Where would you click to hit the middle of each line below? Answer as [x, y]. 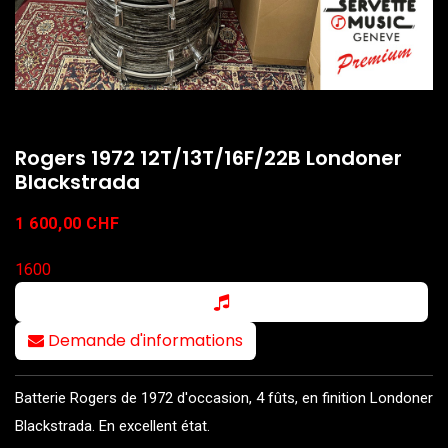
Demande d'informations [145, 340]
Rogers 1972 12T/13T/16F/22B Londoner [208, 157]
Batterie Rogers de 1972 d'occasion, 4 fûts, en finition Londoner [224, 397]
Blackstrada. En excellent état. [112, 425]
